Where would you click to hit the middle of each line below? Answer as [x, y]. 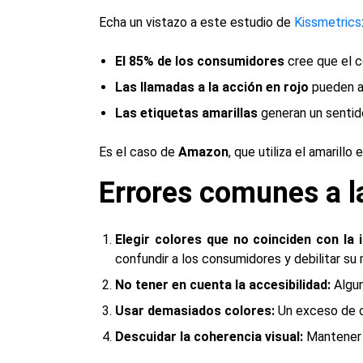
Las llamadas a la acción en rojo [212, 87]
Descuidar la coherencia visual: [209, 337]
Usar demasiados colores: [195, 311]
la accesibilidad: [281, 285]
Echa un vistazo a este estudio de [196, 22]
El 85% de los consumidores [200, 61]
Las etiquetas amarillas [186, 113]
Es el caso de [139, 152]
